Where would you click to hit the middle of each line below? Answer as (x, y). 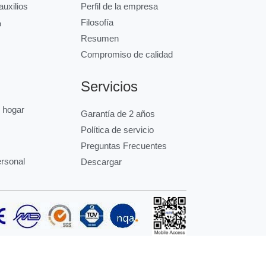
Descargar (101, 161)
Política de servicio (117, 129)
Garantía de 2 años (118, 113)
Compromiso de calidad (126, 54)
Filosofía (97, 22)
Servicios (109, 86)
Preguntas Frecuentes (123, 145)
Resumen (99, 38)
